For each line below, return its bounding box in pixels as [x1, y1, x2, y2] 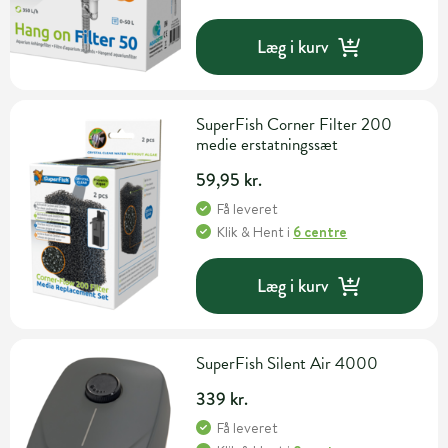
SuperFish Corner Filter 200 [196, 112, 393, 138]
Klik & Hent [217, 222, 285, 243]
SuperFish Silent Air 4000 [196, 351, 379, 377]
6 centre [293, 222, 348, 243]
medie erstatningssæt [196, 132, 339, 158]
